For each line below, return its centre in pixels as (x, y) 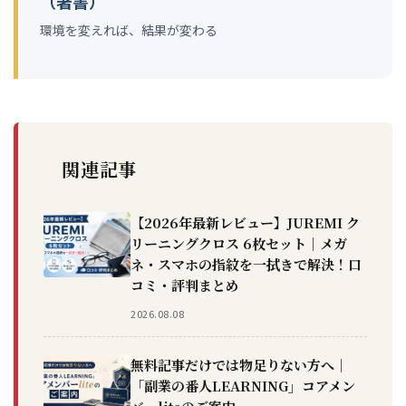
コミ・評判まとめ (185, 285)
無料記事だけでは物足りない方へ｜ (239, 364)
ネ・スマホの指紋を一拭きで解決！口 (246, 265)
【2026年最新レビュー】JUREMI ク (245, 223)
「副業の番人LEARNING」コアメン (243, 385)
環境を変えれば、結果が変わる (129, 30)
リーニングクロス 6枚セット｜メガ (239, 244)
